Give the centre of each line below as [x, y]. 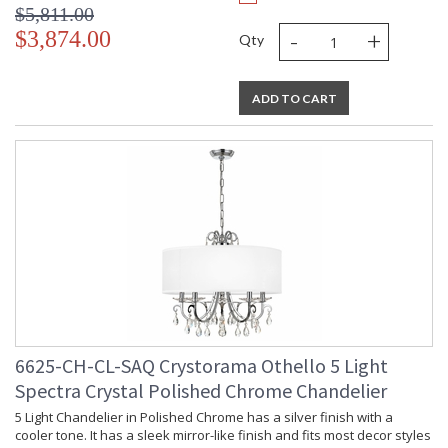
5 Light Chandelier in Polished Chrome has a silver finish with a [204, 417]
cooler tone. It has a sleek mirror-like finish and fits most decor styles [223, 435]
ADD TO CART [294, 99]
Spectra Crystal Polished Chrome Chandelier [201, 391]
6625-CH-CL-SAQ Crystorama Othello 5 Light [201, 366]
